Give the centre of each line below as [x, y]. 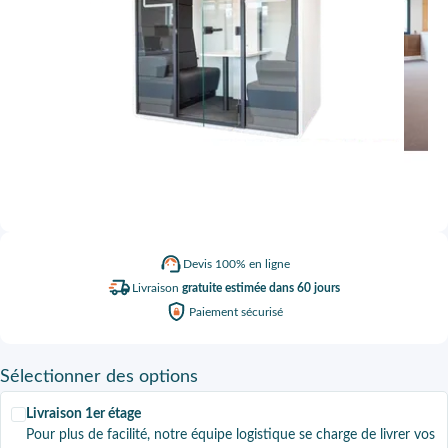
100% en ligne [252, 264]
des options [149, 377]
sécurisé [262, 312]
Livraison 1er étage [83, 414]
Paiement [215, 312]
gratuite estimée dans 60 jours [261, 288]
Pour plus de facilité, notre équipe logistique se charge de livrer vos [230, 435]
